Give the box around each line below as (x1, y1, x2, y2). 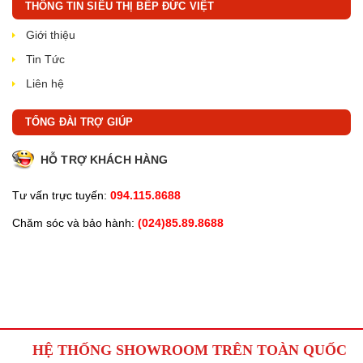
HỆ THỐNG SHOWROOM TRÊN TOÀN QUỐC (32, 342, 347, 358)
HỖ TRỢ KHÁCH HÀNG (41, 153, 169, 166)
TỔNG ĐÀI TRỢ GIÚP (25, 116, 134, 128)
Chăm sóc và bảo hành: (12, 216, 135, 229)
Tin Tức (26, 53, 65, 66)
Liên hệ (26, 77, 64, 90)
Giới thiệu (26, 28, 75, 41)
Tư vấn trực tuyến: (12, 189, 107, 202)
